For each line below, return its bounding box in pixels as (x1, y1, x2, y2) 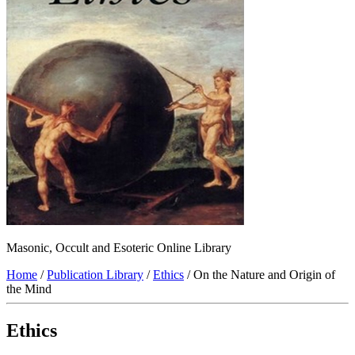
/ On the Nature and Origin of (184, 268, 335, 282)
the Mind (6, 282, 52, 296)
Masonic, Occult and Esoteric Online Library (6, 241, 231, 255)
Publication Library (47, 268, 143, 282)
